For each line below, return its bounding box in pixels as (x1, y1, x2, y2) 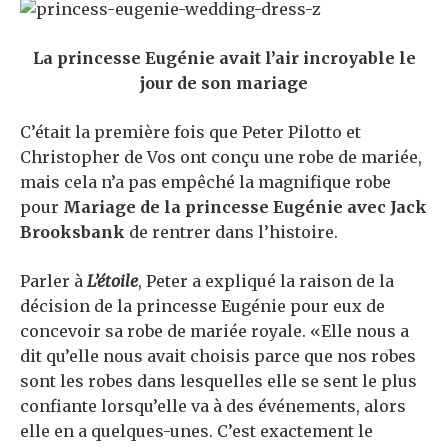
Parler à (20, 270, 87, 291)
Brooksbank (20, 221, 125, 242)
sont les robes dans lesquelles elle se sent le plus (20, 370, 417, 391)
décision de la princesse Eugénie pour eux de (20, 295, 385, 316)
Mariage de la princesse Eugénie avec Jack (63, 196, 427, 217)
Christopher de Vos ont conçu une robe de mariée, (20, 146, 422, 167)
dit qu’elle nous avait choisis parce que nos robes (20, 345, 416, 366)
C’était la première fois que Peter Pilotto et (20, 121, 361, 142)
